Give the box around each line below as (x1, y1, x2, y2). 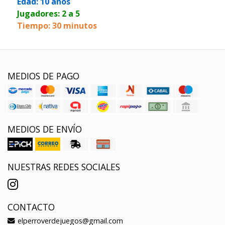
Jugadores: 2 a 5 (17, 8, 80, 19)
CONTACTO (8, 200, 55, 213)
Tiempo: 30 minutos (17, 20, 97, 31)
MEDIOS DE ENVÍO (8, 123, 82, 135)
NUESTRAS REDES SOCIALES (8, 160, 120, 173)
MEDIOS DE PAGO (8, 69, 79, 82)
